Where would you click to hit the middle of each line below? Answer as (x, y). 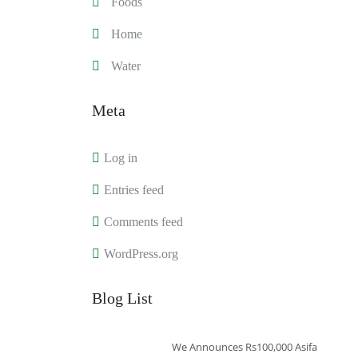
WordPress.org (141, 253)
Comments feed (143, 221)
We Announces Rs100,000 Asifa (244, 346)
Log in (120, 157)
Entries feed (133, 189)
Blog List (122, 298)
